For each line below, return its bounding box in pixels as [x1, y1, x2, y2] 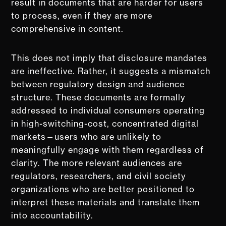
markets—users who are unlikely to [11, 131, 162, 142]
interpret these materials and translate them [11, 197, 200, 207]
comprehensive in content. [11, 23, 124, 34]
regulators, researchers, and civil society [11, 171, 187, 181]
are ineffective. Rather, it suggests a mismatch [11, 66, 211, 76]
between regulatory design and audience [11, 79, 185, 89]
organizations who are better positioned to [11, 184, 195, 194]
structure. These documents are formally [11, 92, 186, 102]
